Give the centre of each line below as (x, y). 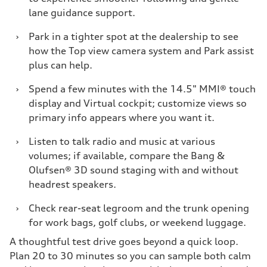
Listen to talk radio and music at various (122, 141)
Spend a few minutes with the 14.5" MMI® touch (142, 89)
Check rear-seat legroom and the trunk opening (139, 208)
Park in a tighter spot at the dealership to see (133, 36)
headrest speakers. (72, 184)
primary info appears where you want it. (122, 117)
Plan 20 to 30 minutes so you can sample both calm (130, 256)
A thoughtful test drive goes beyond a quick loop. (124, 241)
